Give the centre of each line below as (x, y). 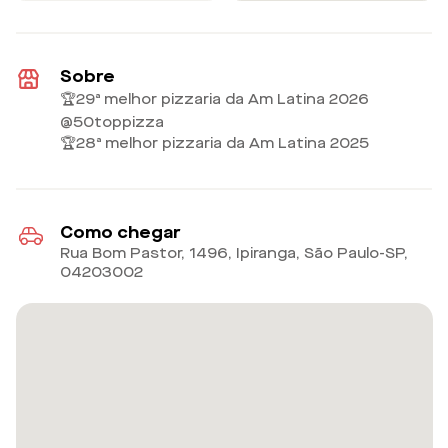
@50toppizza (112, 122)
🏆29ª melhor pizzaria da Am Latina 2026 (215, 99)
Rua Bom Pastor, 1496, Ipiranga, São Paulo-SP (232, 254)
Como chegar (120, 233)
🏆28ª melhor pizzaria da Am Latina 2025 (215, 143)
